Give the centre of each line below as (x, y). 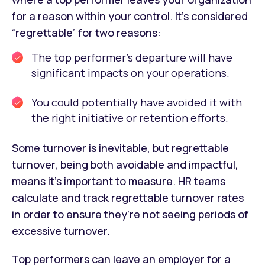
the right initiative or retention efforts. (130, 117)
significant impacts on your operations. (130, 72)
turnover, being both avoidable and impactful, (125, 164)
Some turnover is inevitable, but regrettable (120, 148)
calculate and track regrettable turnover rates (128, 197)
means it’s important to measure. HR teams (119, 181)
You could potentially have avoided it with (137, 102)
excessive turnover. (61, 230)
